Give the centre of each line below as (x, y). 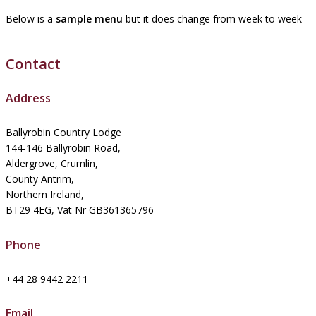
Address (28, 98)
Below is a (31, 18)
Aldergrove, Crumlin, (52, 164)
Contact (33, 63)
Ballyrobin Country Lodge (63, 133)
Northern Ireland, (45, 195)
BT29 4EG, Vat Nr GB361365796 (80, 210)
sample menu (89, 18)
